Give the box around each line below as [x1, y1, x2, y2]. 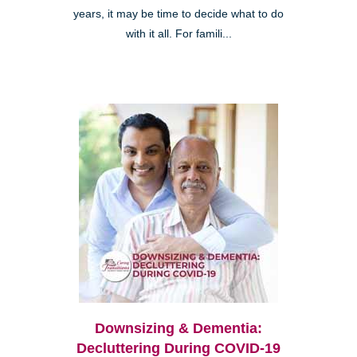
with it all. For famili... [125, 28, 232, 41]
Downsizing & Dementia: [95, 320, 262, 337]
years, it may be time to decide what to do [73, 8, 284, 21]
